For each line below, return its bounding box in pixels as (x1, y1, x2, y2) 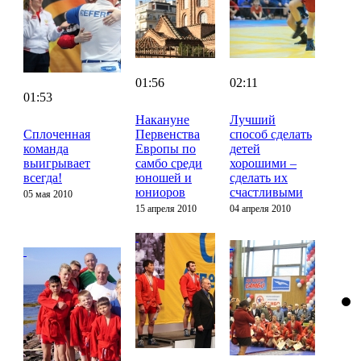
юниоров (135, 185, 185, 199)
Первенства (135, 127, 200, 141)
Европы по (135, 141, 196, 156)
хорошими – (230, 156, 297, 170)
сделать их (230, 170, 288, 185)
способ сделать (230, 127, 312, 141)
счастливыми (230, 185, 303, 199)
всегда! (23, 170, 62, 185)
